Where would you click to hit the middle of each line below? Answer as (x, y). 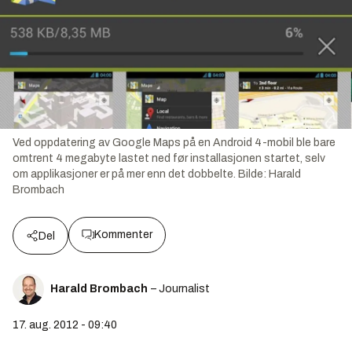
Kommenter (123, 234)
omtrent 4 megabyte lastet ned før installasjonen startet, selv (169, 158)
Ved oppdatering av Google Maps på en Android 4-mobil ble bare (174, 142)
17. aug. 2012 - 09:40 (65, 324)
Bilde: (253, 174)
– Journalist (180, 288)
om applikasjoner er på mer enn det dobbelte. (124, 174)
